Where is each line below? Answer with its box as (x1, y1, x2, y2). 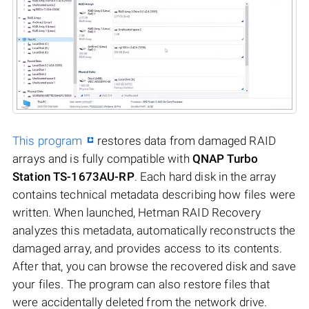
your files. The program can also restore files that (12, 277, 270, 291)
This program (12, 133, 83, 148)
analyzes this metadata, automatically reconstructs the (12, 223, 296, 237)
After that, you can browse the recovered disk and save (12, 259, 297, 273)
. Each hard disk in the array (134, 169, 277, 183)
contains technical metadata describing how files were (12, 187, 296, 201)
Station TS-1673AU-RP (12, 169, 134, 183)
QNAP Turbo (192, 151, 259, 166)
